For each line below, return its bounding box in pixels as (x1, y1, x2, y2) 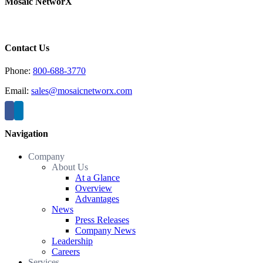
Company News (75, 225, 136, 236)
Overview (75, 183, 112, 194)
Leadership (52, 236, 93, 247)
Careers (52, 247, 80, 257)
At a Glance (75, 173, 120, 183)
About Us (52, 162, 88, 173)
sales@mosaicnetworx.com (31, 85, 132, 96)
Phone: (5, 65, 33, 76)
